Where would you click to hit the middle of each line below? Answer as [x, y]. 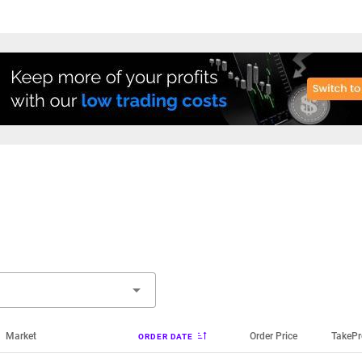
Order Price [274, 336]
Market [21, 336]
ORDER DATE [166, 336]
